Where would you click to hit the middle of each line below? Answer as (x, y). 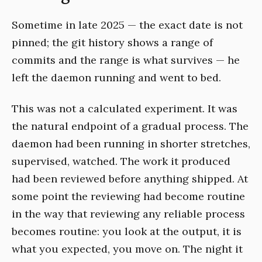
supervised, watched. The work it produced (121, 161)
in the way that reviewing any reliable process (128, 213)
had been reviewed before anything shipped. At (130, 178)
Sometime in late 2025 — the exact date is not (127, 25)
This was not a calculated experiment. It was (125, 108)
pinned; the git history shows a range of (112, 43)
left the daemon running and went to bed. (116, 78)
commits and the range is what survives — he (126, 60)
